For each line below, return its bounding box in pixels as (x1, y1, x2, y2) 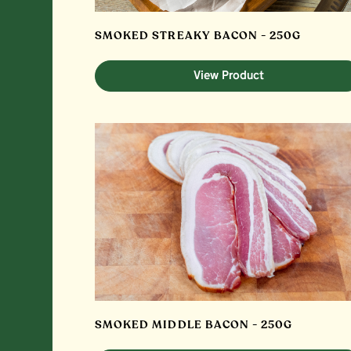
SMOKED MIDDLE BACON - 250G (95, 317, 293, 333)
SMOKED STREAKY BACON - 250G (95, 28, 302, 44)
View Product (193, 71, 264, 82)
